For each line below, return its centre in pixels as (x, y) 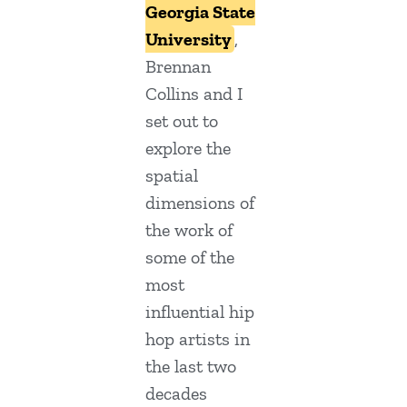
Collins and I (194, 94)
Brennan (178, 67)
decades (176, 394)
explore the (188, 149)
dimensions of (200, 203)
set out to (182, 121)
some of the (190, 258)
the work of (189, 230)
